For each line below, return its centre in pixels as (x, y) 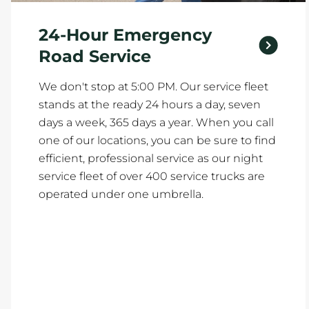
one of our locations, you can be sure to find (157, 140)
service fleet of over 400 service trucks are (152, 176)
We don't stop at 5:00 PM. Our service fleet (153, 87)
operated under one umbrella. (121, 194)
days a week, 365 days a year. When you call (156, 122)
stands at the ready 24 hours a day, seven (150, 104)
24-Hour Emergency (125, 35)
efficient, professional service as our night (151, 158)
